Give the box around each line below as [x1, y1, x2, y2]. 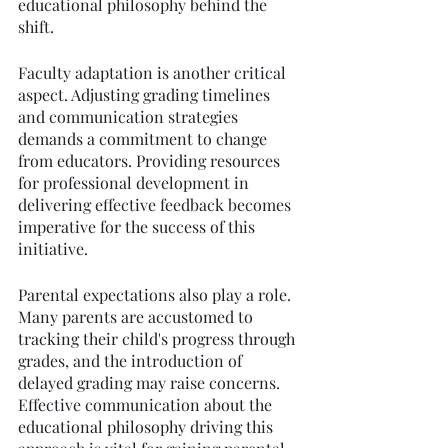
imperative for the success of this [18, 216, 259, 238]
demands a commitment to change [18, 128, 271, 150]
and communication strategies [18, 106, 242, 128]
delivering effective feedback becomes [18, 194, 295, 216]
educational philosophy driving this [18, 416, 277, 438]
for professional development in [18, 172, 253, 194]
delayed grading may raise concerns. [18, 372, 284, 394]
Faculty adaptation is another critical [18, 62, 290, 84]
